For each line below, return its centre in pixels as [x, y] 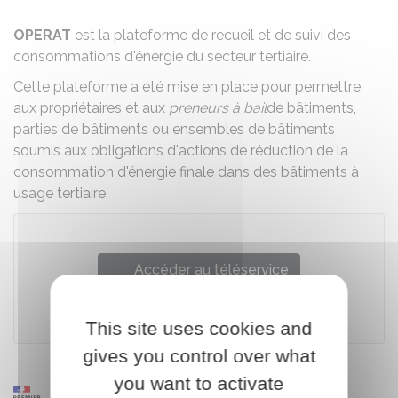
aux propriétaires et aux [91, 108]
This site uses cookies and [199, 328]
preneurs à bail [218, 108]
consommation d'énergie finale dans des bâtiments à [186, 172]
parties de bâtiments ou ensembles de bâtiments [174, 129]
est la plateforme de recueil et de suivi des [211, 35]
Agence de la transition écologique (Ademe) [206, 317]
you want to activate [199, 383]
